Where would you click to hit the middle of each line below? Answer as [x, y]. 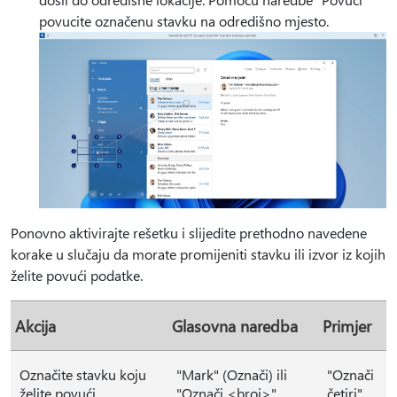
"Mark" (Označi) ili [232, 375]
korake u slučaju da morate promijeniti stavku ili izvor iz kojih [198, 254]
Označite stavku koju [83, 375]
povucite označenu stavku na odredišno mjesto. [186, 20]
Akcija [35, 326]
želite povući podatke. [77, 276]
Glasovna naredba [235, 326]
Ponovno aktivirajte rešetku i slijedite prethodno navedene [189, 233]
